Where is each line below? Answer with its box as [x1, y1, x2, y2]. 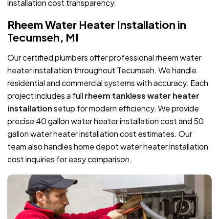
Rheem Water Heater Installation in [7, 17, 186, 31]
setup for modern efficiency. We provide [54, 103, 199, 113]
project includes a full [7, 90, 85, 101]
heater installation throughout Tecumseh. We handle [7, 65, 197, 75]
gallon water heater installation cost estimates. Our [7, 128, 192, 139]
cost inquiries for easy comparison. [7, 153, 132, 164]
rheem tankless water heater [85, 90, 199, 101]
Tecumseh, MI [7, 30, 79, 44]
